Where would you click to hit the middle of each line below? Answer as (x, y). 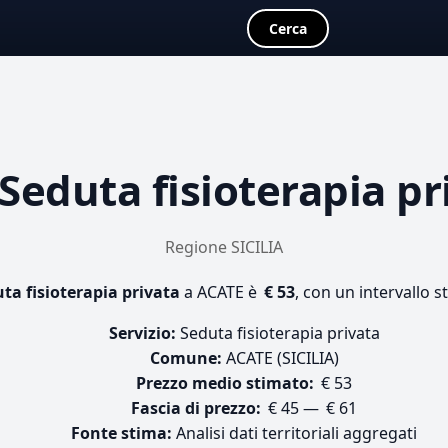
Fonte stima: (121, 433)
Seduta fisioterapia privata (277, 333)
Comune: (185, 358)
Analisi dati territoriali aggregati (294, 433)
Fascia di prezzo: (196, 408)
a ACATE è (220, 292)
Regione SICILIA (224, 247)
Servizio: (142, 333)
